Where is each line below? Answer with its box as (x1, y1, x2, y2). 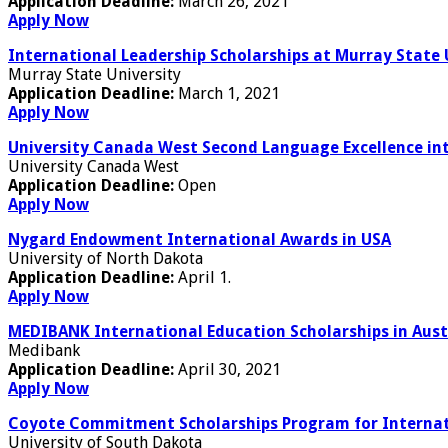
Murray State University (8, 64, 181, 84)
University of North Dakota (8, 248, 203, 268)
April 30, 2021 (178, 359, 281, 379)
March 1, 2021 (178, 83, 280, 103)
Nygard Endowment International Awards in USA (8, 229, 391, 249)
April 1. (178, 267, 231, 287)
